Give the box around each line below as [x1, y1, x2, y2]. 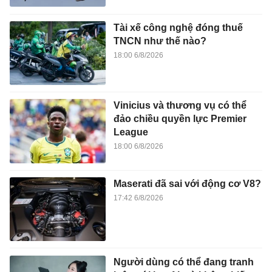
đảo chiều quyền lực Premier [113, 114, 246, 124]
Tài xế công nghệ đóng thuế [113, 22, 243, 33]
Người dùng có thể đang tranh [113, 256, 254, 267]
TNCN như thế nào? [113, 35, 206, 46]
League [113, 127, 148, 138]
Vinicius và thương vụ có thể [113, 100, 246, 111]
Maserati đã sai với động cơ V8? [113, 178, 261, 189]
